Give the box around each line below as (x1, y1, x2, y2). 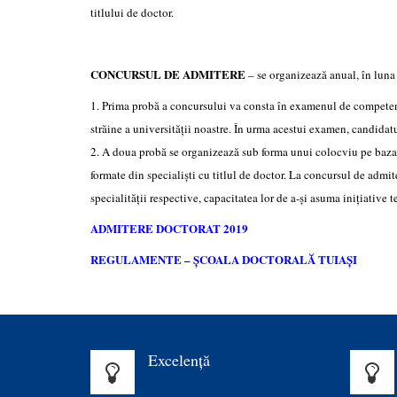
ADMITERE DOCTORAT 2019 (90, 220, 248, 237)
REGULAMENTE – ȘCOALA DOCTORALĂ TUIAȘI (90, 251, 357, 268)
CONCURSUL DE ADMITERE (90, 66, 248, 82)
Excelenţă (148, 349, 210, 370)
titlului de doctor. (90, 4, 174, 20)
